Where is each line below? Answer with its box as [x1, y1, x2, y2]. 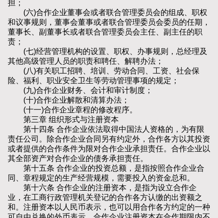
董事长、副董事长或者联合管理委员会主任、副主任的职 [8, 28, 202, 36]
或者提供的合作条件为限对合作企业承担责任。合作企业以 [8, 145, 210, 153]
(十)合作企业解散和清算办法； [8, 96, 129, 105]
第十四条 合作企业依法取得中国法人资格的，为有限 [8, 125, 204, 134]
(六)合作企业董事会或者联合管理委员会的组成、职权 [8, 8, 207, 17]
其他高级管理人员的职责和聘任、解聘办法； [8, 57, 163, 66]
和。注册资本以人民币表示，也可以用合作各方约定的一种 [8, 203, 210, 212]
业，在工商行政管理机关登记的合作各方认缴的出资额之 [8, 193, 202, 202]
